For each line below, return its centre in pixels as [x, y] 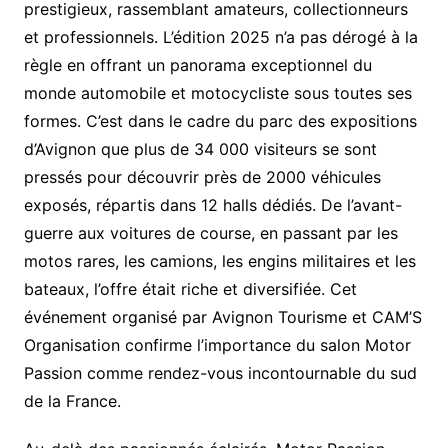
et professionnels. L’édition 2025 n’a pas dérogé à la [220, 36]
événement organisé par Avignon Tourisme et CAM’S [222, 316]
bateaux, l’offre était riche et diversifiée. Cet [190, 288]
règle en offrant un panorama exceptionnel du [197, 64]
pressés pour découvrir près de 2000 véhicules [202, 176]
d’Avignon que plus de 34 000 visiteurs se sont [200, 148]
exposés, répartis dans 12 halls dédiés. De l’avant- [212, 204]
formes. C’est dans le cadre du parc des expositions [220, 120]
